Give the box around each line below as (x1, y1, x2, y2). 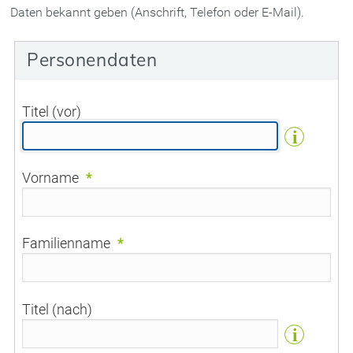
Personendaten (27, 48, 158, 72)
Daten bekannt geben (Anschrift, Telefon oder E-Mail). (10, 5, 305, 20)
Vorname (22, 169, 80, 186)
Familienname (22, 235, 111, 252)
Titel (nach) (22, 300, 93, 318)
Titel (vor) (22, 103, 82, 121)
